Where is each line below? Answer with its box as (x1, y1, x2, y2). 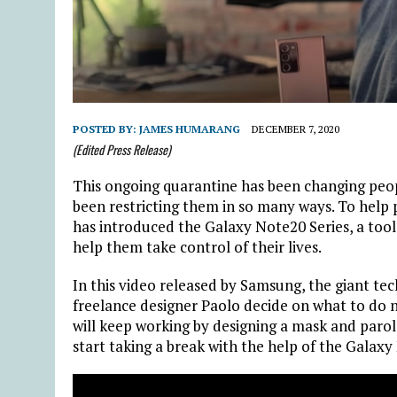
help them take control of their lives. (73, 236, 322, 257)
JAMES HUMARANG (139, 121, 240, 136)
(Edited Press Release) (73, 139, 171, 159)
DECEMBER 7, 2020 (252, 121, 339, 136)
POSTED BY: (73, 121, 139, 136)
